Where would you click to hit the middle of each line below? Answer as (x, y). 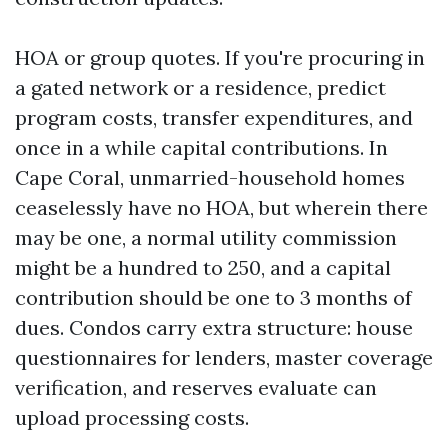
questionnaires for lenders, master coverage (224, 357)
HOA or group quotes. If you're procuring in (220, 57)
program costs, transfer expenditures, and (214, 117)
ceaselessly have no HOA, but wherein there (221, 207)
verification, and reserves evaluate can (196, 387)
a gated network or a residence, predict (200, 87)
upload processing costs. (132, 417)
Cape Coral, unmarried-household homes (210, 177)
